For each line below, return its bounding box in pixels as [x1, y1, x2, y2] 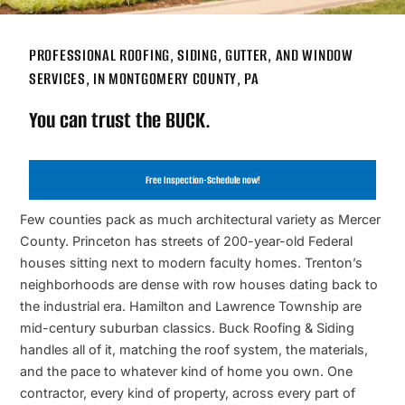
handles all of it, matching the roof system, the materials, [20, 342, 368, 358]
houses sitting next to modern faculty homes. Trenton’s [20, 255, 363, 271]
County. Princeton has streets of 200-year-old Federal [20, 233, 353, 250]
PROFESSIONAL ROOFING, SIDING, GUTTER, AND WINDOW [29, 44, 353, 67]
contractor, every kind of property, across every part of [20, 385, 355, 401]
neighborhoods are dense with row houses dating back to [20, 277, 378, 293]
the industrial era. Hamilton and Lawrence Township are [20, 298, 362, 315]
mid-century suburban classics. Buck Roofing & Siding [20, 320, 354, 336]
